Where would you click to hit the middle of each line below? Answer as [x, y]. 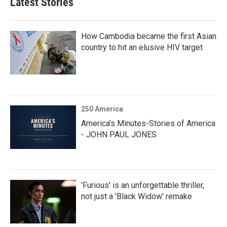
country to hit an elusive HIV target [142, 47]
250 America [102, 109]
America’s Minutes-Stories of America [148, 123]
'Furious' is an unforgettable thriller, [143, 185]
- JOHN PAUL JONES [119, 134]
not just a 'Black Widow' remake [137, 196]
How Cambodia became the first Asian [149, 36]
